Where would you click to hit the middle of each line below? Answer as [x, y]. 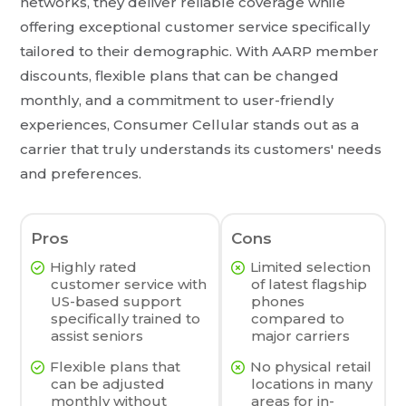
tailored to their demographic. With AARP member [200, 52]
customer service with [129, 285]
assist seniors [97, 336]
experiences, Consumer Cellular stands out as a [190, 125]
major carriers [300, 336]
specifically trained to [126, 319]
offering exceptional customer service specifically [195, 27]
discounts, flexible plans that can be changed [180, 76]
